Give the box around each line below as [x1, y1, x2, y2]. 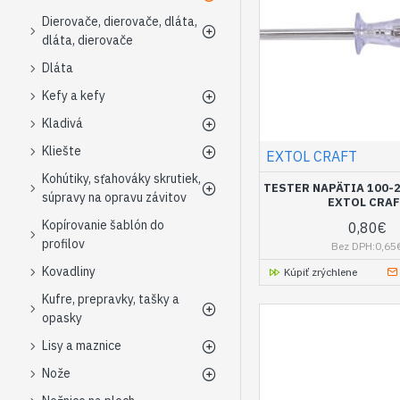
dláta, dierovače [42, 32, 133, 48]
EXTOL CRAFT [266, 146, 357, 165]
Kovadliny [42, 263, 96, 279]
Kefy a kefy [42, 87, 105, 104]
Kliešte [42, 143, 81, 159]
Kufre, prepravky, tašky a [42, 291, 179, 307]
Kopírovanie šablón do [42, 217, 164, 233]
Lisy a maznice [42, 337, 121, 354]
